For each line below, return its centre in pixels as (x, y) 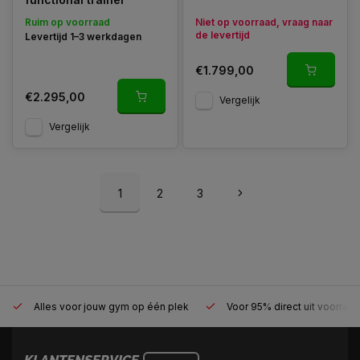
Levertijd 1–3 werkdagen (83, 37)
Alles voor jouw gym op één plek (110, 307)
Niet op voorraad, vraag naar (264, 22)
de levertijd (222, 35)
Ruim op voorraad (67, 22)
